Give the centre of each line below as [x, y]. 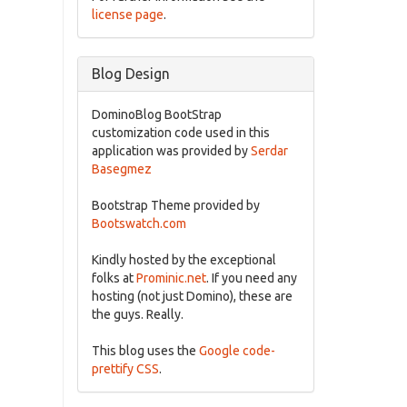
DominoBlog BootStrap [156, 114]
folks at [114, 278]
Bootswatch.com [139, 223]
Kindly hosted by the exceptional [184, 260]
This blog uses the [145, 351]
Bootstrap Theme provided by [175, 205]
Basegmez [121, 169]
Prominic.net [171, 278]
